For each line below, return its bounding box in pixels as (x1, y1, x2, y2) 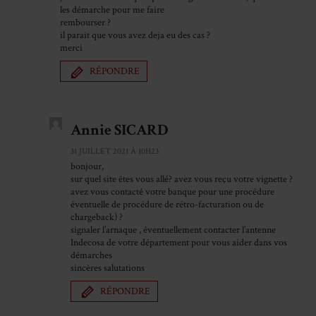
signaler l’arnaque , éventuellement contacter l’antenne (71, 223, 276, 236)
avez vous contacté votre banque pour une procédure (71, 185, 274, 198)
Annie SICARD (71, 119, 169, 140)
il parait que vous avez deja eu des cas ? (60, 29, 210, 42)
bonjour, (71, 159, 104, 173)
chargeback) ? (71, 210, 123, 224)
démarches (71, 248, 112, 262)
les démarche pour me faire (60, 4, 164, 17)
